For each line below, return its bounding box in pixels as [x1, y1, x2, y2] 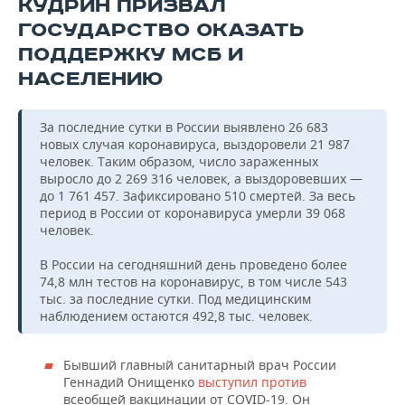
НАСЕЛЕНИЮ [18, 67, 163, 92]
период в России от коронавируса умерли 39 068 [40, 204, 345, 222]
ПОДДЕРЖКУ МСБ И [18, 42, 243, 68]
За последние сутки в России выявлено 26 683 [40, 118, 328, 137]
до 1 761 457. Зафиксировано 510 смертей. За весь [40, 187, 355, 205]
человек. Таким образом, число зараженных [40, 153, 318, 171]
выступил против [194, 373, 306, 391]
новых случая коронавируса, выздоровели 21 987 [40, 136, 350, 154]
